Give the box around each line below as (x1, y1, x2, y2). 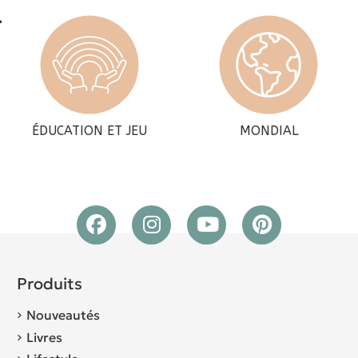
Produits (16, 272, 82, 294)
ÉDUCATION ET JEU (32, 122, 147, 138)
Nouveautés (26, 306, 100, 323)
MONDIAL (239, 122, 298, 138)
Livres (26, 328, 62, 345)
